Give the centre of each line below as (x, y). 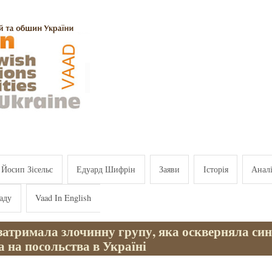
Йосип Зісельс (27, 169)
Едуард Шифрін (106, 169)
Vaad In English (63, 198)
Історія (216, 169)
